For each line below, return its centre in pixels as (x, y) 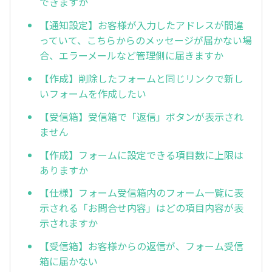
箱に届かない (69, 261)
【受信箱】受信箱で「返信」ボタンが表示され (141, 116)
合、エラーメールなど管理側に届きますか (131, 56)
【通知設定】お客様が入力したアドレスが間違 (141, 25)
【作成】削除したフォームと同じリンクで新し (141, 78)
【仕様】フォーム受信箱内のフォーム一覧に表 (141, 193)
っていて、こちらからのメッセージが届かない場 (146, 40)
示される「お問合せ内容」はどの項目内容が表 (141, 208)
